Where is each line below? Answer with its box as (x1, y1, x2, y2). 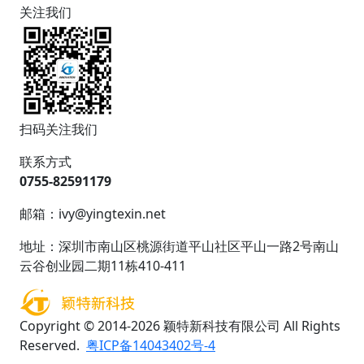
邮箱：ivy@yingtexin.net (19, 204, 166, 223)
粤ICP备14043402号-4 (86, 336, 215, 354)
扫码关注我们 (19, 119, 97, 138)
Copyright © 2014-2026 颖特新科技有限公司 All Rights (19, 316, 340, 335)
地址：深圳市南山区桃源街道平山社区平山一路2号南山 (19, 236, 339, 255)
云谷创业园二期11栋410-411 (19, 256, 186, 275)
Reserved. (19, 336, 86, 354)
